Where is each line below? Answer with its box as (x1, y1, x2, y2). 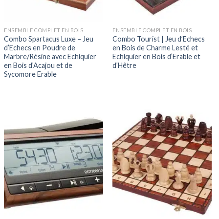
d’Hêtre (112, 61, 137, 69)
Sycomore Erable (4, 69, 57, 78)
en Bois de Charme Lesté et (112, 43, 198, 52)
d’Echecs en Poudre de (4, 43, 76, 52)
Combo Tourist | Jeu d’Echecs (112, 34, 205, 43)
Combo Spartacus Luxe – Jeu (4, 34, 94, 43)
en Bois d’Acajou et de (4, 61, 73, 69)
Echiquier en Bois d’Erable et (112, 52, 201, 61)
